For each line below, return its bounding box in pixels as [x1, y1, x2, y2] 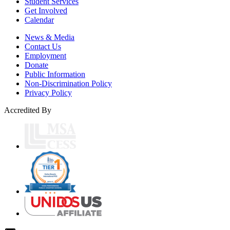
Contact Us [25, 42, 61, 51]
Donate [25, 60, 48, 69]
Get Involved [25, 6, 67, 15]
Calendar [25, 15, 54, 24]
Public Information [25, 69, 85, 79]
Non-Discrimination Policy [25, 79, 112, 88]
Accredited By [4, 105, 51, 114]
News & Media [25, 32, 74, 42]
